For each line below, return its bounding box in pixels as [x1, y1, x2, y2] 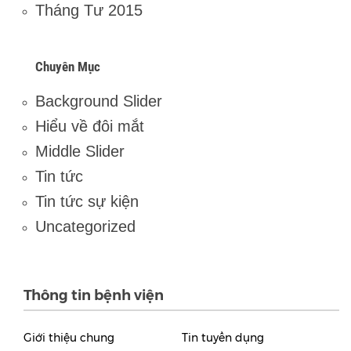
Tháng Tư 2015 [35, 2, 143, 20]
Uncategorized [35, 218, 136, 236]
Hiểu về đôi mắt [35, 118, 144, 136]
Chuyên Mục [35, 59, 100, 75]
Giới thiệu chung [24, 331, 114, 346]
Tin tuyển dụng [181, 331, 264, 346]
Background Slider [35, 92, 162, 110]
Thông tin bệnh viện [24, 287, 164, 305]
